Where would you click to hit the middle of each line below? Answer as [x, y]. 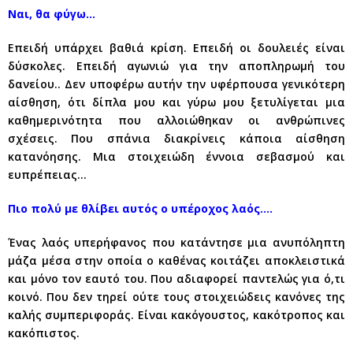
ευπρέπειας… [47, 175]
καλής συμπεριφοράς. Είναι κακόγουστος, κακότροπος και [176, 315]
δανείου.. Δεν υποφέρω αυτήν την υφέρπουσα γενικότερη [176, 84]
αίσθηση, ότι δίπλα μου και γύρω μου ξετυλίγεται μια [176, 102]
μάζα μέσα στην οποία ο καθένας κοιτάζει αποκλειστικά [176, 260]
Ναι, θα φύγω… [52, 14]
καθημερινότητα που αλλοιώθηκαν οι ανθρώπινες [176, 120]
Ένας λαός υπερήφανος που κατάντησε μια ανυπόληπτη [176, 242]
